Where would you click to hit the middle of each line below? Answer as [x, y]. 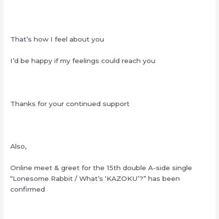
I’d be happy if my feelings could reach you [83, 60]
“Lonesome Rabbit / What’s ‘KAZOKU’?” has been [95, 179]
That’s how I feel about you [57, 39]
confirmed [28, 189]
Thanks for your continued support [70, 103]
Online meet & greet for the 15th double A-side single [101, 168]
